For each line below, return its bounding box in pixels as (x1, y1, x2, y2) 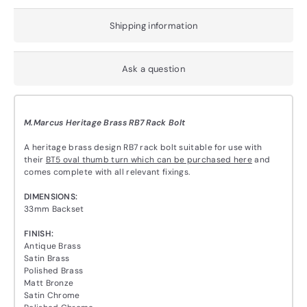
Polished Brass (24, 265, 84, 276)
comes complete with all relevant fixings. (24, 167, 191, 177)
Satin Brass (24, 253, 70, 264)
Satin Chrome (24, 290, 80, 301)
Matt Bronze (24, 278, 74, 288)
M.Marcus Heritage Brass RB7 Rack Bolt (24, 117, 186, 128)
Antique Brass (24, 241, 81, 251)
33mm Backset (24, 204, 84, 214)
